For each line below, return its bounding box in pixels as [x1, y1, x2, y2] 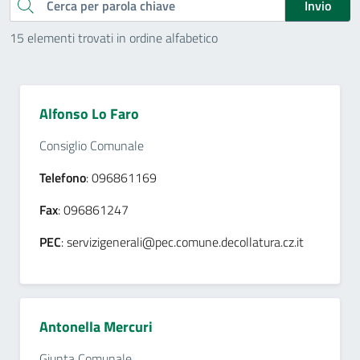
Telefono [39, 168, 86, 187]
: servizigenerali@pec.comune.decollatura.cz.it [61, 232, 304, 252]
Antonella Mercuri [39, 316, 153, 337]
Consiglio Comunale [39, 136, 144, 155]
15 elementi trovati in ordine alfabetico [10, 28, 218, 47]
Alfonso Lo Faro [39, 103, 139, 125]
